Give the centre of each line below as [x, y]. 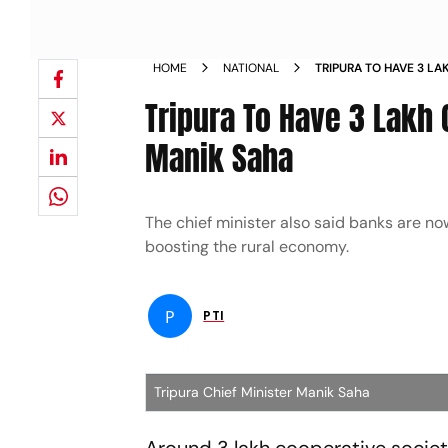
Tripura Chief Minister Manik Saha [262, 392]
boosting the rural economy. [249, 246]
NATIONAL [251, 68]
